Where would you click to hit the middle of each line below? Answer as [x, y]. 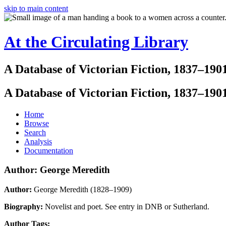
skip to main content [36, 8]
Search [35, 132]
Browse [37, 123]
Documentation [49, 150]
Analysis [38, 141]
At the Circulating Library [96, 42]
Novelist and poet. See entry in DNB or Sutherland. [127, 207]
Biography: [24, 207]
